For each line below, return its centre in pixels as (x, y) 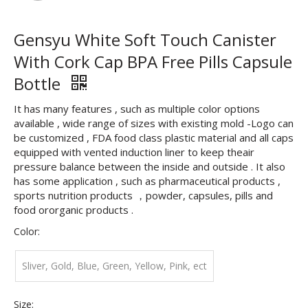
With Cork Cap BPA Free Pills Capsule (153, 62)
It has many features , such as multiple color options (137, 109)
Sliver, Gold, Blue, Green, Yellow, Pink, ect (114, 266)
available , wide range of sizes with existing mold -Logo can (154, 123)
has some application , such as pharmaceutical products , (147, 181)
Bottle (39, 84)
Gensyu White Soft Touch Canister (145, 40)
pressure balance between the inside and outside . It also (150, 166)
